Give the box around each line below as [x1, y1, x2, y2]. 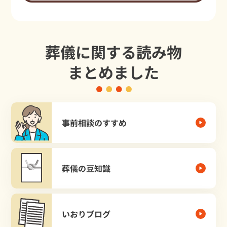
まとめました [68, 60, 159, 83]
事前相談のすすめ [62, 116, 127, 129]
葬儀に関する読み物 [45, 40, 182, 63]
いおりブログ [62, 207, 111, 220]
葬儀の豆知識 [62, 162, 111, 174]
